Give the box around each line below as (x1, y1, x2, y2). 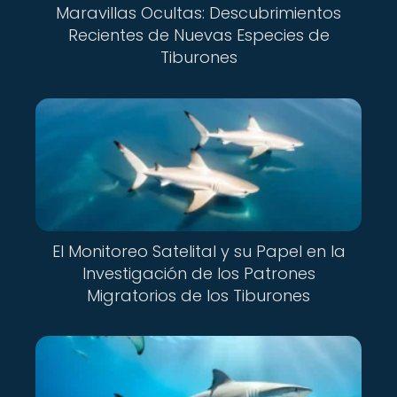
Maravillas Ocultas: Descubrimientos (56, 2, 341, 24)
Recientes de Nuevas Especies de (67, 24, 330, 46)
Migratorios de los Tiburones (87, 284, 310, 307)
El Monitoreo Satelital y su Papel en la (51, 239, 346, 262)
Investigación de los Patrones (82, 261, 315, 284)
